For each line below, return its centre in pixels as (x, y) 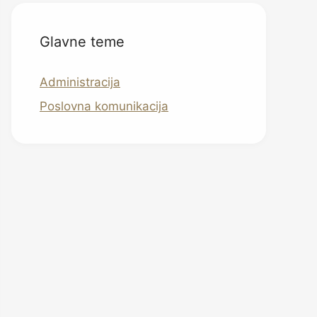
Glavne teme (82, 42)
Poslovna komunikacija (104, 106)
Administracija (80, 82)
